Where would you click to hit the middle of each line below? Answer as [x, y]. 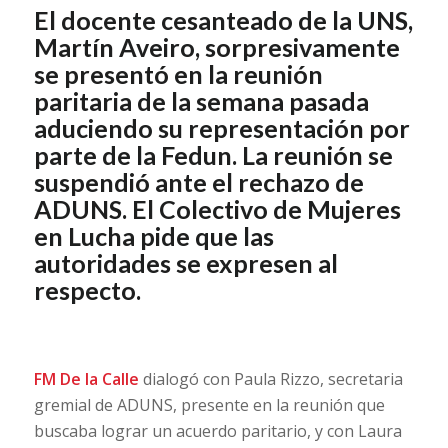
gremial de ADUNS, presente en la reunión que [209, 405]
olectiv [214, 209]
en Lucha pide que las [153, 236]
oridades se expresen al [204, 263]
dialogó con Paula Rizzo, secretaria [272, 379]
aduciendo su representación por [221, 128]
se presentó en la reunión [178, 74]
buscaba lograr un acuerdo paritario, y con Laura [217, 431]
